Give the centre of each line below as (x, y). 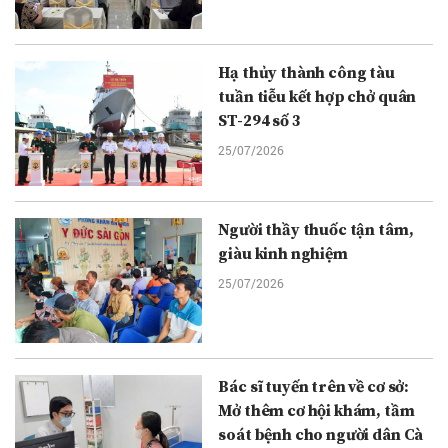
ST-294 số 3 (259, 121)
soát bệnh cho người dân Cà (321, 434)
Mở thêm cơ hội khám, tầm (316, 410)
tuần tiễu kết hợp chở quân (317, 97)
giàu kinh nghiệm (283, 254)
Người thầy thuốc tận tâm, (316, 230)
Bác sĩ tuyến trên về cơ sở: (314, 386)
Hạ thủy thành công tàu (306, 73)
